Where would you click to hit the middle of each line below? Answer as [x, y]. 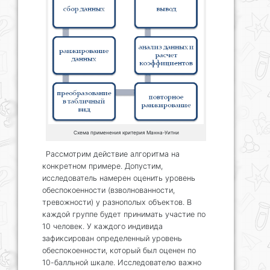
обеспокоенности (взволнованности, [108, 190]
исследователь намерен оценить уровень [119, 178]
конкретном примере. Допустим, [102, 166]
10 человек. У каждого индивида [102, 227]
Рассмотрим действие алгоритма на [113, 154]
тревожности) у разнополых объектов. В [117, 202]
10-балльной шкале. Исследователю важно [122, 263]
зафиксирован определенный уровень [112, 239]
